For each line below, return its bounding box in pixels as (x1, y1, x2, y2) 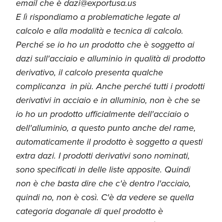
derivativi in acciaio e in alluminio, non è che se (16, 93, 200, 107)
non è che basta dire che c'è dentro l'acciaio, (16, 176, 191, 190)
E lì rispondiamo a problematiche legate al (16, 10, 180, 23)
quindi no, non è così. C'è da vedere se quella (16, 190, 194, 204)
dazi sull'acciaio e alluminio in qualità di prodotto (16, 52, 205, 65)
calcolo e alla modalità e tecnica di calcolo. (16, 24, 183, 37)
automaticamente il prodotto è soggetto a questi (16, 135, 203, 148)
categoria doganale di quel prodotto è (16, 204, 163, 218)
